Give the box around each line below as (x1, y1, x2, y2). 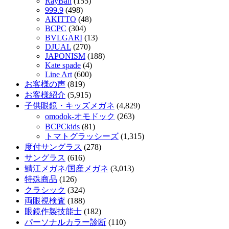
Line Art (45, 70, 72, 79)
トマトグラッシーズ (45, 132, 119, 141)
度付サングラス (25, 143, 82, 152)
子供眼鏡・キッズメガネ (25, 101, 114, 110)
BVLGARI (45, 33, 82, 42)
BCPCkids (45, 122, 80, 131)
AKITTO (45, 15, 76, 24)
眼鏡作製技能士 (25, 207, 82, 216)
